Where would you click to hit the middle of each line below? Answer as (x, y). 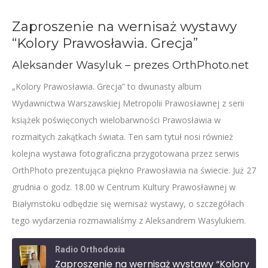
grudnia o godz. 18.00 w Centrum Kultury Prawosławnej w (124, 187)
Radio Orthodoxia (90, 249)
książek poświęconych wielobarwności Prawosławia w (116, 120)
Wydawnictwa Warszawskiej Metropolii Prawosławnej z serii (128, 103)
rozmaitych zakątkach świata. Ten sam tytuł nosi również (123, 137)
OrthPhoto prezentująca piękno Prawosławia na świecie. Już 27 (134, 170)
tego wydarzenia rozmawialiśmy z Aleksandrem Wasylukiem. (129, 220)
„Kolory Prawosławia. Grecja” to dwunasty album (107, 86)
